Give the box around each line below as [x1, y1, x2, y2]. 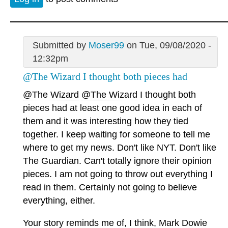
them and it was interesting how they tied [23, 116, 188, 127]
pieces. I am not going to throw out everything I [23, 169, 213, 180]
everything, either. [23, 195, 95, 206]
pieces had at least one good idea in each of [23, 103, 202, 113]
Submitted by [32, 40, 89, 50]
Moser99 [88, 40, 124, 50]
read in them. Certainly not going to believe [23, 182, 197, 193]
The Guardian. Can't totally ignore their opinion [23, 156, 212, 166]
